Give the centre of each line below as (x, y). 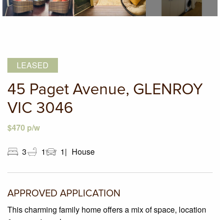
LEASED (33, 65)
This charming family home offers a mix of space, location (107, 210)
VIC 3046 (40, 109)
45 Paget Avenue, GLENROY (105, 90)
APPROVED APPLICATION (64, 194)
